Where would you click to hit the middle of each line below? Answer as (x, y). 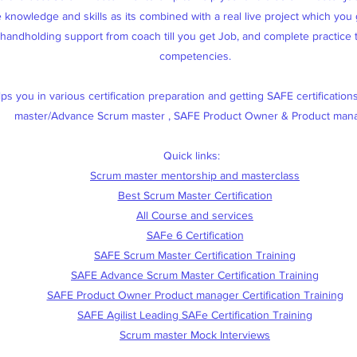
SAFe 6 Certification (195, 235)
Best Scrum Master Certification (195, 195)
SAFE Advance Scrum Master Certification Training (195, 275)
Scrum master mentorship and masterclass (195, 175)
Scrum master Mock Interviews (195, 335)
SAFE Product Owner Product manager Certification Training (195, 295)
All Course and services (195, 215)
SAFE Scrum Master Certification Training (195, 255)
